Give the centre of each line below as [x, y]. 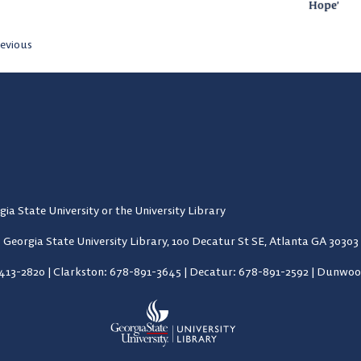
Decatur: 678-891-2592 [250, 271]
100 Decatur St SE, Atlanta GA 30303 [265, 241]
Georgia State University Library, [87, 241]
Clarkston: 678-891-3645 [118, 271]
